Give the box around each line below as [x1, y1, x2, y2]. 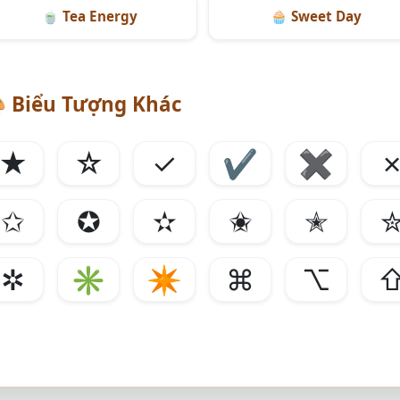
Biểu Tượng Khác [6, 90, 182, 118]
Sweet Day [287, 7, 362, 25]
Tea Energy [58, 7, 137, 25]
